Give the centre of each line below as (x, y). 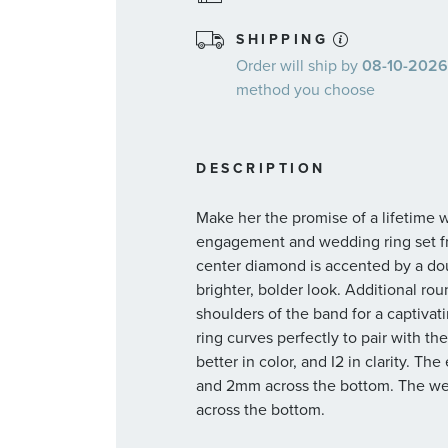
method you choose (306, 90)
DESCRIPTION (261, 169)
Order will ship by (299, 66)
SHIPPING (282, 40)
